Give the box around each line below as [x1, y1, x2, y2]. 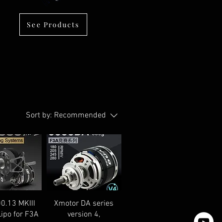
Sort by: [26, 111, 52, 120]
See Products [27, 20, 80, 29]
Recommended [54, 111, 106, 120]
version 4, [67, 210, 101, 220]
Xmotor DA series [54, 199, 114, 209]
